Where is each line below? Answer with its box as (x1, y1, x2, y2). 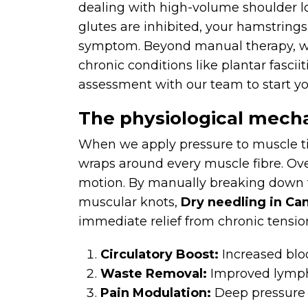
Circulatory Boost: (100, 247, 219, 262)
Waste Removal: (100, 266, 207, 281)
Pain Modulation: (100, 285, 211, 300)
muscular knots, (78, 195, 181, 210)
